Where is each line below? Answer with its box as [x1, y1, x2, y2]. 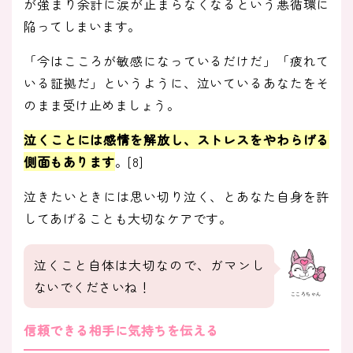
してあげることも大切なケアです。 [24, 209, 232, 229]
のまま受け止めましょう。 [24, 95, 180, 115]
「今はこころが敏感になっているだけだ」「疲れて [24, 51, 329, 71]
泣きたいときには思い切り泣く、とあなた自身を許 [24, 187, 329, 206]
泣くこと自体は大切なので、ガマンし [33, 255, 265, 275]
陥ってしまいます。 [24, 17, 141, 36]
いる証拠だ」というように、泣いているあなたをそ [24, 73, 329, 93]
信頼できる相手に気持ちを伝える [24, 320, 219, 340]
